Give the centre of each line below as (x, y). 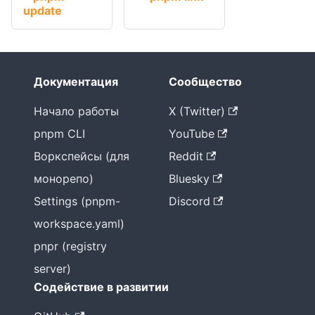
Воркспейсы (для (82, 156)
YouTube (192, 134)
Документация (76, 82)
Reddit (186, 156)
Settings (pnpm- (77, 201)
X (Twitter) (197, 111)
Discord (189, 201)
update (43, 10)
